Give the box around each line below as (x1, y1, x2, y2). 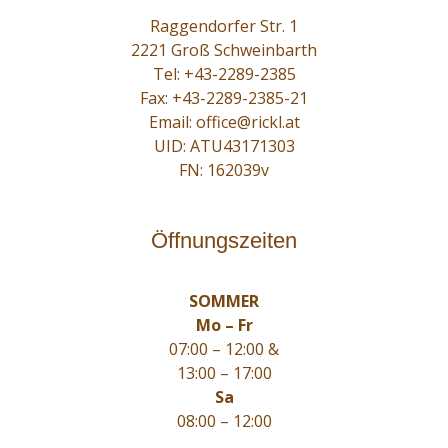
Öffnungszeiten (151, 228, 297, 253)
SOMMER (189, 290, 259, 312)
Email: (148, 111, 196, 133)
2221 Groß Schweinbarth (131, 39, 317, 61)
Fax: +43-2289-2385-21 (140, 87, 308, 109)
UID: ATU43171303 (153, 135, 295, 157)
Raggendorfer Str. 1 (150, 15, 298, 37)
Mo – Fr (195, 314, 253, 336)
